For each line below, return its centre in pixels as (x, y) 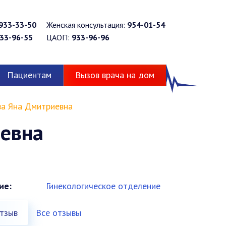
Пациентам (29, 75)
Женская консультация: (87, 25)
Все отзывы (58, 213)
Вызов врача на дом (115, 75)
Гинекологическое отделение (103, 186)
